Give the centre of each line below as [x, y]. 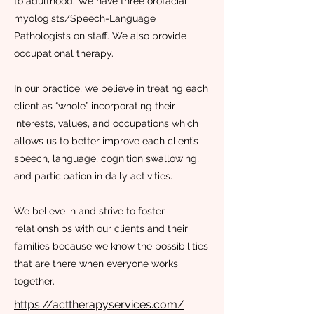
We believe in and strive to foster [89, 211]
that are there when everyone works [96, 264]
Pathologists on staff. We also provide [100, 36]
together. [34, 281]
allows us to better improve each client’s [106, 141]
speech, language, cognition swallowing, [107, 158]
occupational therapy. [64, 53]
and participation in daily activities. [93, 176]
